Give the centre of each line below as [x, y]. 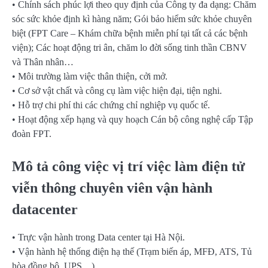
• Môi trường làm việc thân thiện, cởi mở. [90, 77]
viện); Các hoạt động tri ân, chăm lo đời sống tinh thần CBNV [130, 48]
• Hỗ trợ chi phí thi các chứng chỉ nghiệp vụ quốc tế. [111, 105]
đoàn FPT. [32, 134]
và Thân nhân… [43, 62]
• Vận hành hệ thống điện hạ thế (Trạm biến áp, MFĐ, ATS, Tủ [132, 251]
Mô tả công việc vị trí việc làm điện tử [128, 167]
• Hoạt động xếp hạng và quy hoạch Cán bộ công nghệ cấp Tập [133, 120]
